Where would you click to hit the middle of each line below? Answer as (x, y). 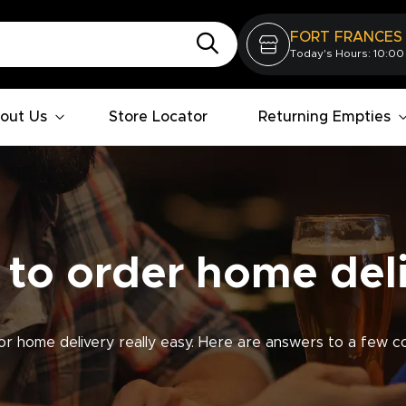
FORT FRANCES (346, 37)
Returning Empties (324, 117)
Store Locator (158, 117)
